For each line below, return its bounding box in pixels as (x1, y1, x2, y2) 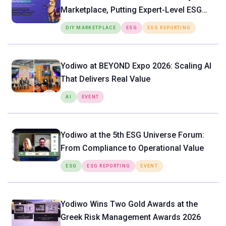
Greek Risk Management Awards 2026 (61, 212, 201, 222)
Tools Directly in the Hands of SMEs (61, 18, 194, 28)
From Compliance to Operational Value (61, 143, 204, 153)
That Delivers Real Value (61, 74, 151, 84)
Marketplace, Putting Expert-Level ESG (61, 5, 202, 15)
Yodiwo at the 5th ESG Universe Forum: (61, 130, 205, 140)
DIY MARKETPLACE (66, 25, 117, 30)
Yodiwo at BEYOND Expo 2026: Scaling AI (61, 61, 212, 71)
